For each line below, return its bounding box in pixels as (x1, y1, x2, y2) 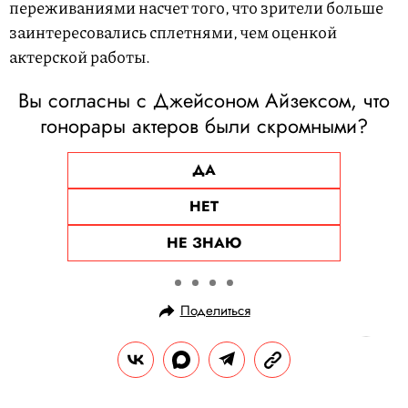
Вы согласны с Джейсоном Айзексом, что (18, 86, 390, 116)
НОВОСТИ (9, 392, 54, 406)
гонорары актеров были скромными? (40, 111, 368, 141)
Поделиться (179, 301, 250, 321)
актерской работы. (9, 45, 150, 69)
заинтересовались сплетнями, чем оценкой (9, 20, 337, 45)
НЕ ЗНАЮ (167, 232, 241, 254)
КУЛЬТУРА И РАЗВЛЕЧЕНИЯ (65, 392, 181, 406)
